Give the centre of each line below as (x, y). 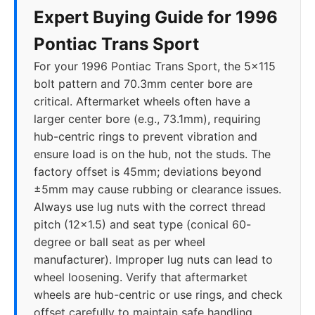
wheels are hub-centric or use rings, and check (158, 295)
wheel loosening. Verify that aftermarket (141, 277)
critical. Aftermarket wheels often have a (142, 101)
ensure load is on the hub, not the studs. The (152, 154)
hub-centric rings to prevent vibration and (146, 136)
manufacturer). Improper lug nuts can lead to (153, 259)
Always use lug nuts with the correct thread (150, 207)
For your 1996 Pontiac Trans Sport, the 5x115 (155, 66)
